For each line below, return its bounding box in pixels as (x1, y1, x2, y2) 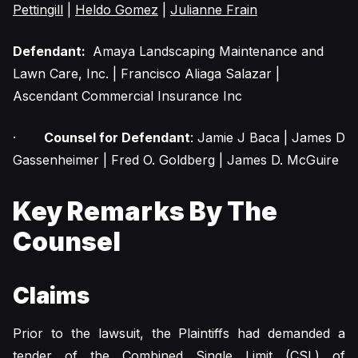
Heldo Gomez (75, 2, 158, 18)
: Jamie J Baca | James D (190, 129, 345, 145)
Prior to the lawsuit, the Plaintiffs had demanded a (13, 325, 345, 341)
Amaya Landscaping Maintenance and (89, 43, 324, 59)
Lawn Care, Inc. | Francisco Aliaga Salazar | (13, 66, 280, 82)
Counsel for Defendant (44, 129, 190, 145)
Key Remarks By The (13, 196, 277, 227)
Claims (13, 282, 89, 309)
